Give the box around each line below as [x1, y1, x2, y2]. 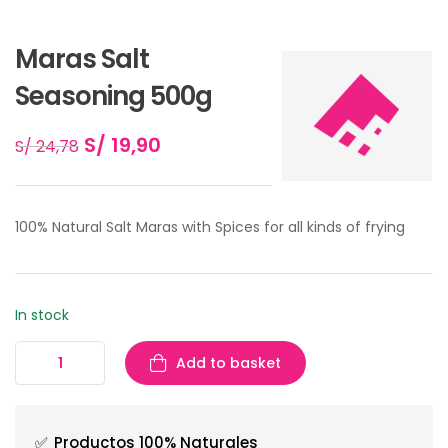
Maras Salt [15, 41, 149, 78]
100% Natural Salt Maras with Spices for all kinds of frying [15, 217, 405, 238]
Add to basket [176, 353, 281, 374]
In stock [15, 305, 69, 326]
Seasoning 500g [15, 78, 212, 115]
